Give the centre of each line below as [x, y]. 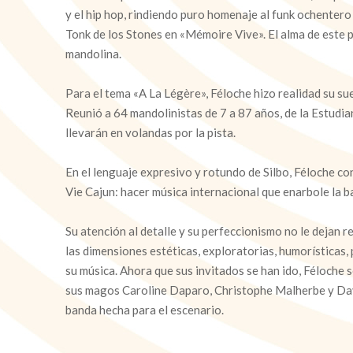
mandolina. [93, 54]
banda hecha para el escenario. [145, 310]
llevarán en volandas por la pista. [150, 132]
